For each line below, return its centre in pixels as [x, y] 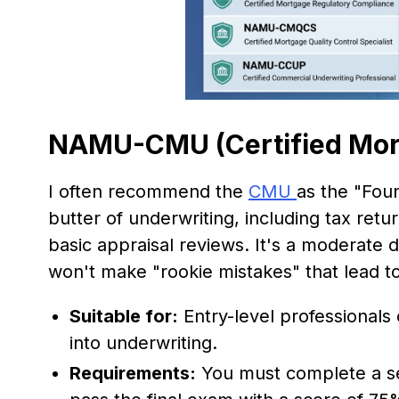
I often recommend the [148, 191]
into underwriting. [143, 342]
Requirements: [133, 373]
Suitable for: [124, 316]
